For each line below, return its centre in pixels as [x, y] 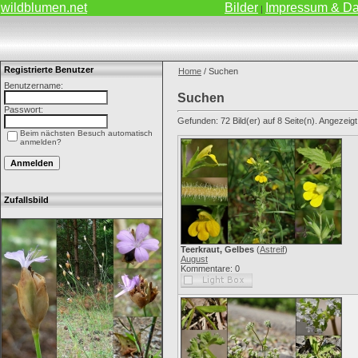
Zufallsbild [26, 200]
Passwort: [24, 109]
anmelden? [41, 142]
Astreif [272, 249]
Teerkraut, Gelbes [217, 249]
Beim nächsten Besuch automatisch [86, 133]
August [194, 259]
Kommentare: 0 [210, 268]
